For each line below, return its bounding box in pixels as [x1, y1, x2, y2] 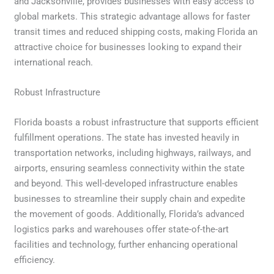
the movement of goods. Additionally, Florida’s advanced [14, 208, 245, 220]
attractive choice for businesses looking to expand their [14, 41, 242, 53]
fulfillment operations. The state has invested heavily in [14, 131, 240, 143]
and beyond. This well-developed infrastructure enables [14, 177, 239, 189]
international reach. [14, 56, 94, 68]
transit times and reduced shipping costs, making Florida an [14, 26, 258, 37]
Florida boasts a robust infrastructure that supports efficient [14, 116, 259, 128]
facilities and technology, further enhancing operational [14, 239, 239, 250]
